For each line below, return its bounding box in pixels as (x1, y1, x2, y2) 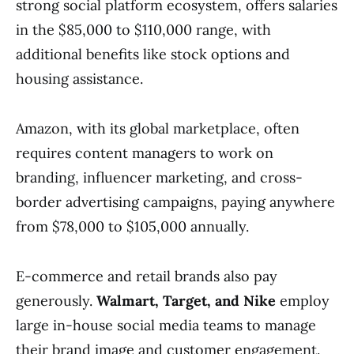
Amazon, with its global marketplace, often (16, 119, 299, 137)
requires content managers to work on (16, 144, 273, 162)
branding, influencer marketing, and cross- (16, 168, 303, 186)
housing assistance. (16, 70, 143, 88)
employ (276, 292, 330, 310)
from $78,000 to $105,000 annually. (16, 217, 249, 235)
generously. (16, 292, 96, 310)
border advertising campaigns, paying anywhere (16, 193, 335, 211)
